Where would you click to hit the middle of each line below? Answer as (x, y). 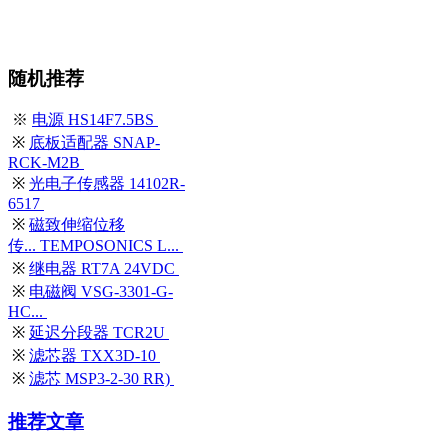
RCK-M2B (46, 163)
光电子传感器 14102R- (107, 184)
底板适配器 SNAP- (94, 143)
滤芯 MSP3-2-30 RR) (101, 379)
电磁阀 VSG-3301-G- (101, 292)
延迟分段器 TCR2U (99, 333)
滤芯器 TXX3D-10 (94, 356)
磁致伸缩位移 (77, 225)
